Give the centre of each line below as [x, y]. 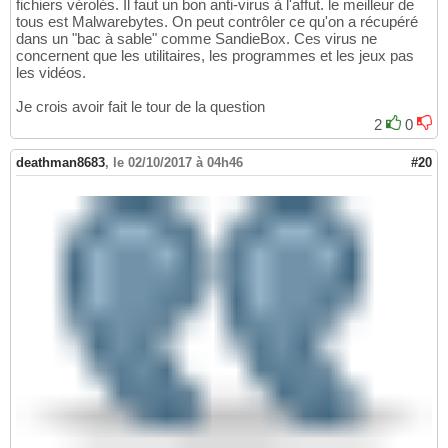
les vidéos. [51, 72]
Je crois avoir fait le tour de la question [140, 106]
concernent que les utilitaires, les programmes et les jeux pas [215, 55]
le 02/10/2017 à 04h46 [178, 162]
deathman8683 [60, 162]
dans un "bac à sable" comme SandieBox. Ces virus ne [196, 38]
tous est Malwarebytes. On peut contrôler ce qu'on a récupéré [217, 21]
